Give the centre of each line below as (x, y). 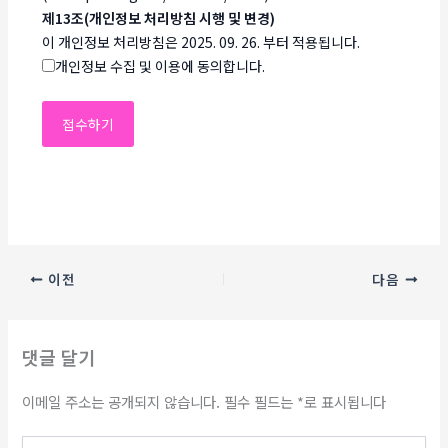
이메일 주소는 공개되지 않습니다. (121, 401)
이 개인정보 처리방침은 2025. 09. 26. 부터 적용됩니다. (201, 41)
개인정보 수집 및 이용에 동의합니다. (160, 65)
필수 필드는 (261, 401)
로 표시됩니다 (345, 401)
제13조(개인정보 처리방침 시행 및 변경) (159, 17)
